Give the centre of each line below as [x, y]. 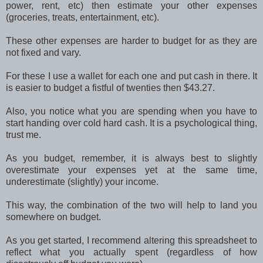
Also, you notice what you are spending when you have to [131, 111]
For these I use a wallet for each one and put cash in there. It [131, 76]
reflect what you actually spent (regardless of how [131, 252]
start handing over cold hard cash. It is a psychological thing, [131, 123]
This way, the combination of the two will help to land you [131, 205]
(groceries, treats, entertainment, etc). [82, 17]
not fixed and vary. [45, 52]
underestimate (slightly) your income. [83, 181]
